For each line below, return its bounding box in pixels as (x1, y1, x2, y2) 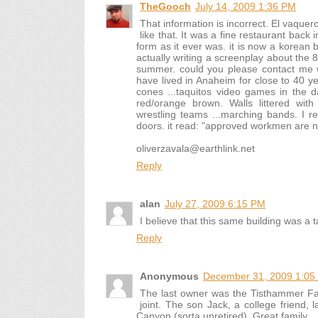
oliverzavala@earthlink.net (136, 143, 255, 154)
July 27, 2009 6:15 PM (165, 198, 265, 209)
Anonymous (140, 270, 199, 282)
